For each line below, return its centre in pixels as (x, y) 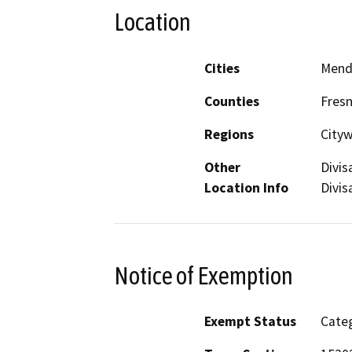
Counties (232, 101)
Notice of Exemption (203, 275)
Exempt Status (250, 322)
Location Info (246, 187)
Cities (222, 68)
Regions (229, 134)
